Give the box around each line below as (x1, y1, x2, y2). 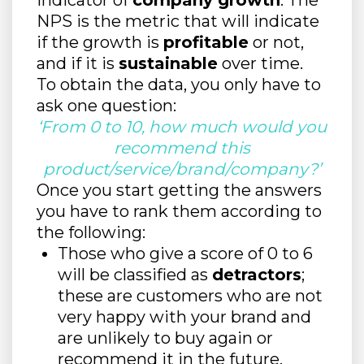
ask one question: (37, 96, 176, 116)
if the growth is (37, 32, 163, 53)
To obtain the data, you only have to (37, 75, 321, 95)
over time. (218, 54, 303, 74)
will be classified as (58, 265, 212, 285)
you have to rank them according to (37, 201, 322, 222)
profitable (163, 32, 249, 53)
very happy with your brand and (58, 307, 311, 327)
